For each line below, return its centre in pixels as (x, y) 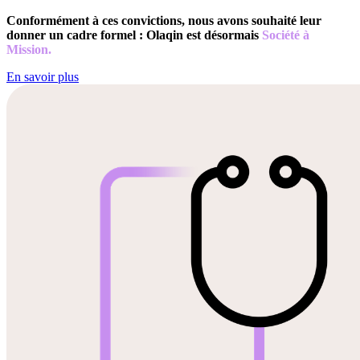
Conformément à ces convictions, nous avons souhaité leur (164, 21)
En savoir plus (43, 77)
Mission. (29, 50)
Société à (286, 35)
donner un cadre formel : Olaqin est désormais (134, 35)
